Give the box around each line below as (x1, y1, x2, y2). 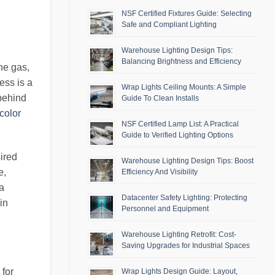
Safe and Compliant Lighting (122, 20, 217, 29)
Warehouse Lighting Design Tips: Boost (122, 157, 254, 166)
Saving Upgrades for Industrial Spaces (122, 241, 250, 250)
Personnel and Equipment (122, 204, 209, 214)
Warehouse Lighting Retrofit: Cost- (122, 230, 236, 239)
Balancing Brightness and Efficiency (122, 57, 241, 66)
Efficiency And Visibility (122, 168, 198, 177)
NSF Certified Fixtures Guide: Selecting (122, 9, 252, 18)
